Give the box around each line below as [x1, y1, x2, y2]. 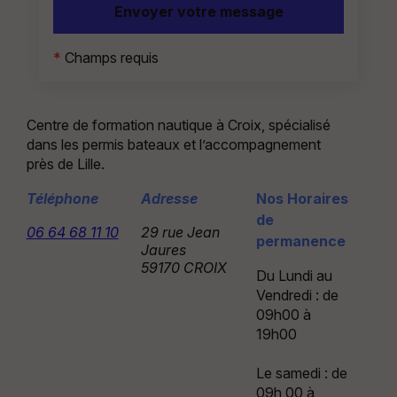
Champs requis [61, 49, 160, 67]
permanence [255, 232, 346, 251]
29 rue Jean [141, 223, 221, 242]
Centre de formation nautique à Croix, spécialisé [26, 116, 331, 135]
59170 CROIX [141, 259, 228, 277]
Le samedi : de [255, 364, 347, 383]
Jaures [141, 241, 191, 260]
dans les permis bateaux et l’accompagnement [26, 136, 321, 154]
